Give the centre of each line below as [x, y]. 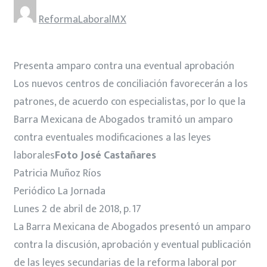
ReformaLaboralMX [83, 19]
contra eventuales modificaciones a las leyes [112, 137]
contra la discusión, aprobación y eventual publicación [132, 245]
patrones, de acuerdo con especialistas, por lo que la [130, 102]
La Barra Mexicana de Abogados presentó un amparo [132, 227]
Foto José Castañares [105, 155]
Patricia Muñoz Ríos [58, 173]
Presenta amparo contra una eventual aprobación [124, 66]
